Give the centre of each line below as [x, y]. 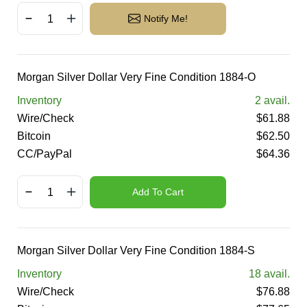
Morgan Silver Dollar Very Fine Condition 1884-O [136, 77]
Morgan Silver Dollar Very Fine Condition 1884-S [136, 250]
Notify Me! [166, 19]
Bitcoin [34, 136]
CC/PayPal [45, 154]
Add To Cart [158, 192]
